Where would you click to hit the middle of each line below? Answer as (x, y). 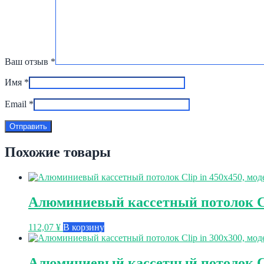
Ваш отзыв (28, 62)
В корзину (84, 227)
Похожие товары (58, 152)
